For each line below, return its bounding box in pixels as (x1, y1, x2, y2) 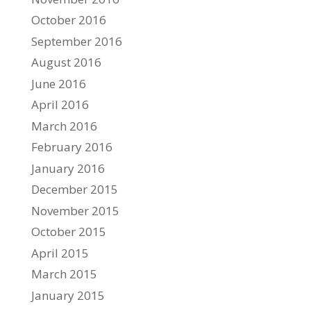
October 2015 (31, 224, 106, 239)
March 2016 (31, 117, 97, 134)
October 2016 (31, 12, 106, 28)
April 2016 (31, 96, 89, 112)
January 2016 (31, 160, 105, 176)
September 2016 (31, 33, 122, 49)
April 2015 (31, 244, 89, 261)
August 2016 (31, 54, 101, 70)
